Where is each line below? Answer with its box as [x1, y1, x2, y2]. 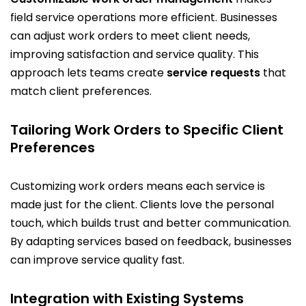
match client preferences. [10, 83, 152, 99]
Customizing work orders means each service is [10, 178, 265, 194]
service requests [167, 64, 260, 81]
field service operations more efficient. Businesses [10, 9, 277, 25]
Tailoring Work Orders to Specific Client [10, 120, 283, 139]
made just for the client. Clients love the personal [10, 196, 274, 212]
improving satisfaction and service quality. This [10, 46, 259, 62]
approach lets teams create [10, 64, 167, 81]
